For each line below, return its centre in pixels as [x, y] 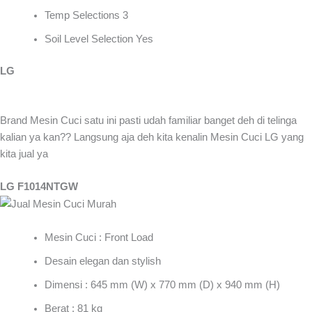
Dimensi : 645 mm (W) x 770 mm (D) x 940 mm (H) [162, 284]
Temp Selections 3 [86, 15]
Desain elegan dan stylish [102, 261]
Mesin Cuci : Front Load [99, 237]
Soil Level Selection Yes [99, 39]
